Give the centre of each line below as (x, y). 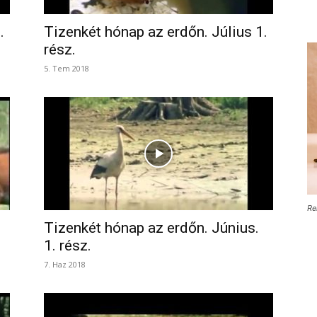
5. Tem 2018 (67, 68)
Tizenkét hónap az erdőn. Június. (151, 228)
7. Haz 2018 (65, 264)
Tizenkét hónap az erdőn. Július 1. (156, 32)
